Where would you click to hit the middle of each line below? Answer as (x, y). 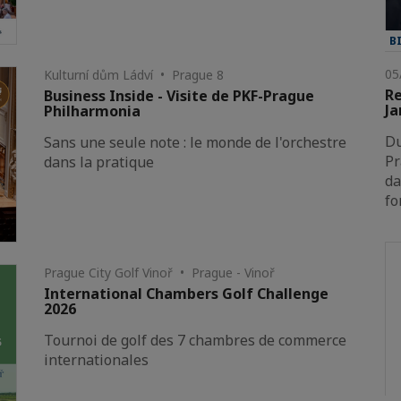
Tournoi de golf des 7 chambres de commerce (196, 341)
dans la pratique (99, 162)
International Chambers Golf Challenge (187, 294)
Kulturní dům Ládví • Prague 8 (134, 75)
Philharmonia (93, 111)
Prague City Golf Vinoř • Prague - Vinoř (160, 273)
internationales (97, 360)
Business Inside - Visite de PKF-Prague (179, 96)
